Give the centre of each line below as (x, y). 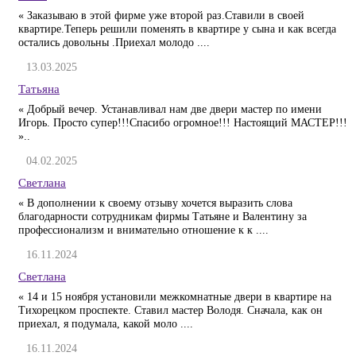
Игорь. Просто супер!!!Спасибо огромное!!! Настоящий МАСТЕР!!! (183, 123)
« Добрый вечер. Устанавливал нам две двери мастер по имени (170, 109)
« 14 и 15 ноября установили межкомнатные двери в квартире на (175, 297)
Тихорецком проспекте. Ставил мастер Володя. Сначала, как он (170, 310)
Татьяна (39, 89)
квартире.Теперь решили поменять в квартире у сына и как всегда (177, 29)
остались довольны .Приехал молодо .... (114, 43)
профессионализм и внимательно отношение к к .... (143, 230)
